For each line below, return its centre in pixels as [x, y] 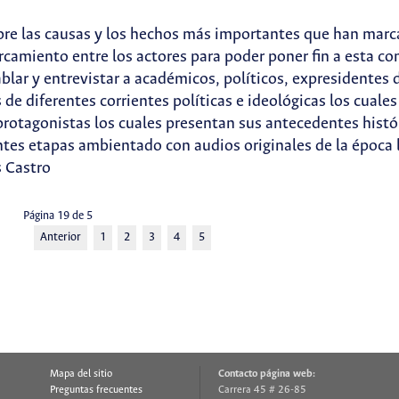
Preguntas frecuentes [96, 390]
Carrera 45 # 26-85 [262, 390]
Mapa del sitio [81, 374]
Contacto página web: [267, 374]
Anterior [60, 237]
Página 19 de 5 [57, 216]
